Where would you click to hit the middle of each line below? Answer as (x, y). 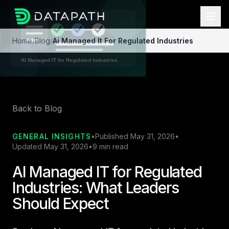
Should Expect (61, 204)
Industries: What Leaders (96, 188)
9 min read (110, 147)
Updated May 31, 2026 (50, 147)
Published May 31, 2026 (135, 136)
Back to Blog (37, 109)
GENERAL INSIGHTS (52, 136)
